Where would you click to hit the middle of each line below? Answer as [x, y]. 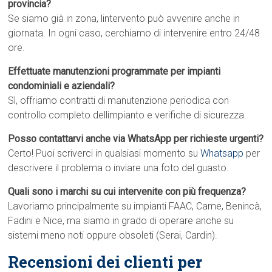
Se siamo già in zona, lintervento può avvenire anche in [124, 19]
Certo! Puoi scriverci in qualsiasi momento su [104, 154]
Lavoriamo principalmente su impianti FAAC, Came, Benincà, [135, 206]
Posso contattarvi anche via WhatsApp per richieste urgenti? [136, 139]
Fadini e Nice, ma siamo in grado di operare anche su [121, 221]
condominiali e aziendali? [62, 86]
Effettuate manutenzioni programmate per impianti [114, 72]
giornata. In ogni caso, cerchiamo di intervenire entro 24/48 [134, 33]
